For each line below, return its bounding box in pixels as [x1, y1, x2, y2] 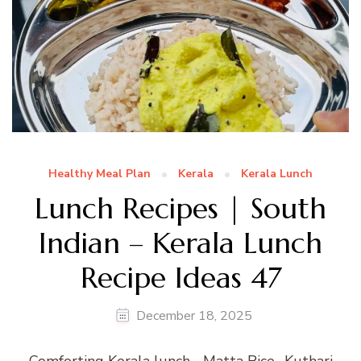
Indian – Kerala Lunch [39, 224, 322, 261]
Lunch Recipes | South [35, 189, 326, 226]
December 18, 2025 [135, 306, 252, 325]
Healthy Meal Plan [48, 165, 151, 181]
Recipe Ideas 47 [80, 259, 281, 296]
